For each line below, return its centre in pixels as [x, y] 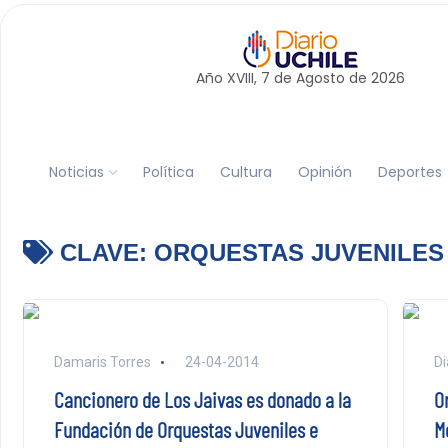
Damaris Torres [102, 362]
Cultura [245, 171]
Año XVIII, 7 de [245, 78]
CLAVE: [103, 252]
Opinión [324, 171]
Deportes [409, 171]
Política [168, 171]
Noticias [76, 171]
